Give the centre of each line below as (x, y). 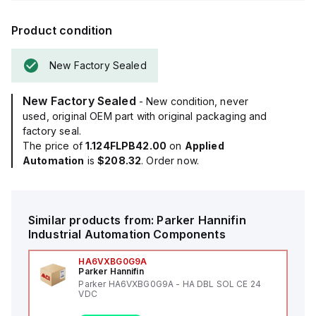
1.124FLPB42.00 (126, 146)
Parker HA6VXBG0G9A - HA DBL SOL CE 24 (170, 284)
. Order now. (170, 160)
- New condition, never (194, 101)
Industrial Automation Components (127, 234)
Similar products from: (93, 220)
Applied (204, 146)
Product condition (62, 30)
